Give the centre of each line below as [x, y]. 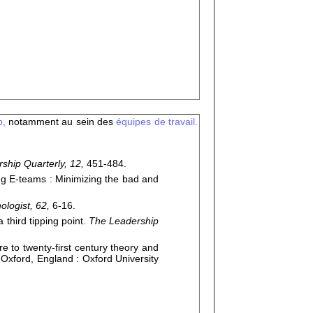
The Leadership [123, 221]
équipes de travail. [157, 122]
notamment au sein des [62, 122]
